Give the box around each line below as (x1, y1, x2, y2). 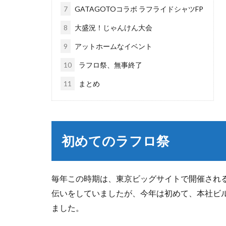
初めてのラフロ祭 (62, 133, 169, 149)
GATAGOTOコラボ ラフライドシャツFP (73, 5, 203, 14)
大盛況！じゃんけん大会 (73, 23, 152, 32)
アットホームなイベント (73, 42, 152, 51)
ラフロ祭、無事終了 (77, 61, 142, 70)
